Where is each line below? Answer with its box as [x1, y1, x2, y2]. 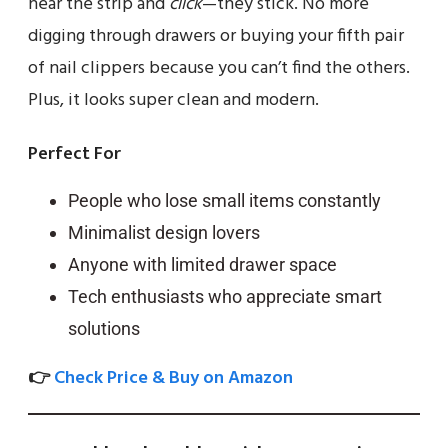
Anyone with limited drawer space [68, 253, 337, 275]
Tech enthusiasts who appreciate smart [68, 285, 382, 307]
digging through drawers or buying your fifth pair [28, 21, 404, 51]
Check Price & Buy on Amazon [54, 363, 293, 393]
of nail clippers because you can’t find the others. [28, 53, 410, 83]
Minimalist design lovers [68, 221, 260, 243]
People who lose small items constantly [68, 189, 381, 211]
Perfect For [28, 138, 121, 169]
